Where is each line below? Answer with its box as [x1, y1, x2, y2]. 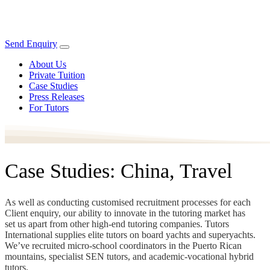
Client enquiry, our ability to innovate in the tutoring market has [5, 207, 245, 218]
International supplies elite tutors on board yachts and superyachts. [5, 229, 256, 240]
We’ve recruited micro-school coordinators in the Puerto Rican [5, 240, 242, 251]
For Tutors [29, 102, 69, 113]
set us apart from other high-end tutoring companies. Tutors [5, 218, 229, 229]
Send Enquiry [5, 39, 57, 49]
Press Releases [29, 92, 84, 102]
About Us [29, 59, 66, 69]
